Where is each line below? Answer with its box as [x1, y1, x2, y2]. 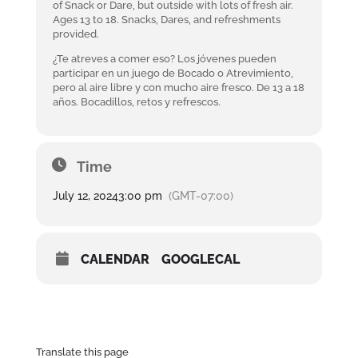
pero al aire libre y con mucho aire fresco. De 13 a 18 [52, 82, 304, 93]
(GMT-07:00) [168, 189, 233, 202]
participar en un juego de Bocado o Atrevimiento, [52, 67, 293, 79]
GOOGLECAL [161, 252, 240, 267]
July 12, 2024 [52, 189, 118, 202]
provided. [52, 28, 99, 40]
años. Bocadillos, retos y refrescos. [52, 96, 221, 108]
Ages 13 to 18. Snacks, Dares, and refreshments [52, 14, 280, 26]
